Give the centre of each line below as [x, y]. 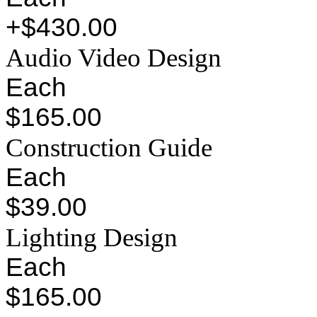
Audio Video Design [114, 58]
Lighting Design [92, 238]
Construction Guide [109, 148]
